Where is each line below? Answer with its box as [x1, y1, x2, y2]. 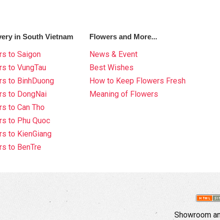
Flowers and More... [89, 32, 158, 41]
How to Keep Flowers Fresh [89, 76, 186, 86]
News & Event [89, 50, 138, 59]
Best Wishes [89, 63, 134, 73]
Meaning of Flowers [89, 89, 159, 99]
